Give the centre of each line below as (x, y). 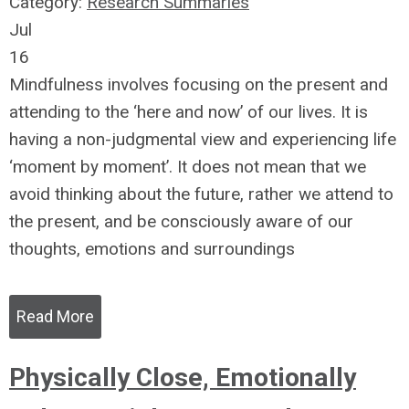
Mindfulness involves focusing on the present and (199, 84)
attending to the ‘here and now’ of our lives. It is (189, 112)
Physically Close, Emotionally (183, 378)
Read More (55, 316)
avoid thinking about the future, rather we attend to (201, 194)
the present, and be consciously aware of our (181, 221)
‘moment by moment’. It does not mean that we (188, 167)
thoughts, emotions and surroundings (152, 249)
